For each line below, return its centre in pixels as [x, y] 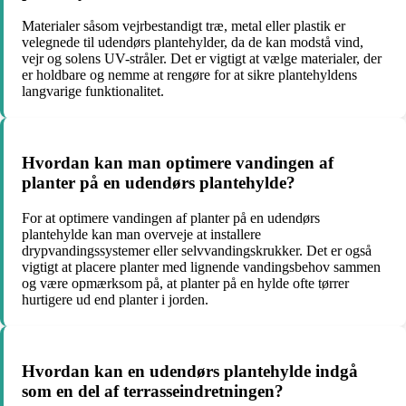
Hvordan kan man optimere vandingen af [178, 163]
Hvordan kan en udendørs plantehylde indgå [190, 371]
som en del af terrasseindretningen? [153, 391]
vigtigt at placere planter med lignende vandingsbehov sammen [201, 266]
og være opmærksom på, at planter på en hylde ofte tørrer [185, 283]
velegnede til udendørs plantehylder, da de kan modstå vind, [193, 43]
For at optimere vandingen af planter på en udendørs [171, 217]
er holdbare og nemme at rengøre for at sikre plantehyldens [189, 75]
